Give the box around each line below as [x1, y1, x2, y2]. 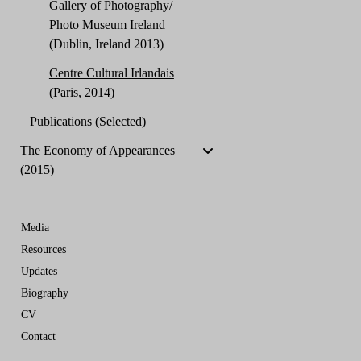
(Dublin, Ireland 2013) [48, 37, 164, 51]
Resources [20, 243, 66, 255]
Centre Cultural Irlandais [48, 66, 174, 80]
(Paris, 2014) [48, 85, 114, 99]
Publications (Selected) [29, 114, 146, 128]
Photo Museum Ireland [48, 18, 165, 31]
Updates [20, 265, 57, 277]
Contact [20, 330, 56, 342]
